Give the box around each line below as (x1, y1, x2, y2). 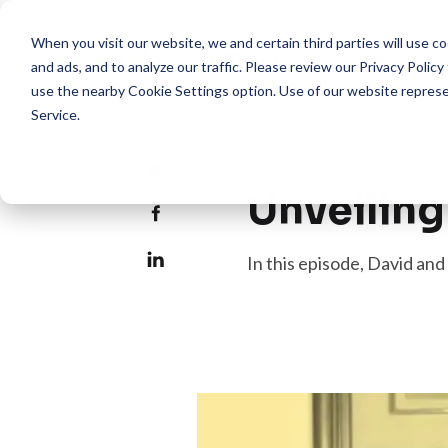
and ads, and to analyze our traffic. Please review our (30, 57, 359, 75)
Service (30, 105, 77, 123)
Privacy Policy (358, 57, 444, 75)
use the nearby (30, 81, 128, 99)
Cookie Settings (127, 81, 229, 99)
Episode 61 (247, 160, 313, 175)
